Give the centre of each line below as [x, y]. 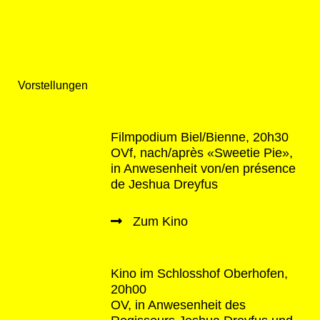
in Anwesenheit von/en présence [203, 169]
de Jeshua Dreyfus [164, 184]
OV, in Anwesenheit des [178, 305]
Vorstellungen [53, 85]
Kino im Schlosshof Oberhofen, [199, 274]
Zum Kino [160, 221]
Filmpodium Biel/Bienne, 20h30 [200, 137]
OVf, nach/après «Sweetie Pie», [202, 153]
